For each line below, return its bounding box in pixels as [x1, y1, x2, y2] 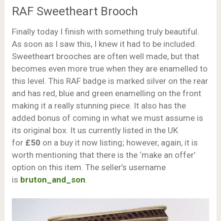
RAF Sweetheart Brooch [11, 4, 138, 18]
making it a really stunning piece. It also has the [11, 100, 186, 110]
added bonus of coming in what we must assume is [11, 112, 203, 123]
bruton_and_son [20, 174, 85, 184]
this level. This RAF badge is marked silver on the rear [11, 75, 208, 86]
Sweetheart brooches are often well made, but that [11, 51, 199, 61]
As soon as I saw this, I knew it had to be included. [11, 38, 197, 49]
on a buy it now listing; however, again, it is [42, 137, 198, 147]
